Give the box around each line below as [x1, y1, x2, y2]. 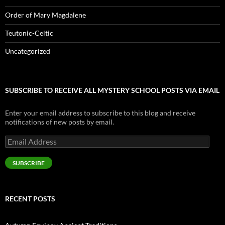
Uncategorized [5, 47, 50, 55]
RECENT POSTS [5, 194, 55, 203]
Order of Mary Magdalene [5, 11, 86, 19]
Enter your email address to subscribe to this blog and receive [5, 108, 195, 117]
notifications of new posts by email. [5, 118, 114, 126]
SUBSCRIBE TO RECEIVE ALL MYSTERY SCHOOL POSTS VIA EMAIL [5, 86, 219, 94]
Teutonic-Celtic [5, 29, 53, 37]
